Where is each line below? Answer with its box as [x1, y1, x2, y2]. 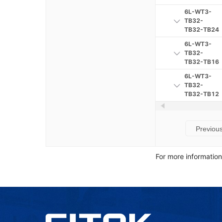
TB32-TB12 [184, 90, 219, 98]
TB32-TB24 [184, 26, 219, 34]
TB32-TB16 [184, 58, 219, 66]
